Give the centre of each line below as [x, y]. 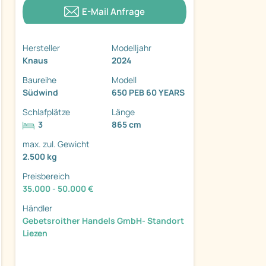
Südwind [40, 93]
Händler [37, 208]
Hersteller [41, 48]
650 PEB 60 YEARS [148, 93]
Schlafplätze [46, 112]
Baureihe [39, 80]
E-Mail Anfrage [113, 12]
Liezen [35, 233]
